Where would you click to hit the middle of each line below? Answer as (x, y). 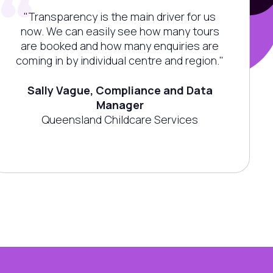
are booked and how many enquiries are (120, 46)
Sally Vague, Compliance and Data (120, 90)
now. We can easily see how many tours (120, 31)
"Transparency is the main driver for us (120, 17)
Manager (120, 105)
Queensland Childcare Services (120, 120)
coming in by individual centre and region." (120, 61)
